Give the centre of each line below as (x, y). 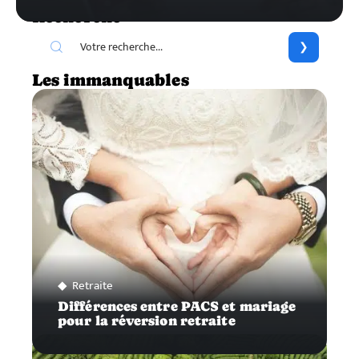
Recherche (77, 16)
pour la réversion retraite (147, 321)
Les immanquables (111, 80)
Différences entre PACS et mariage (177, 306)
